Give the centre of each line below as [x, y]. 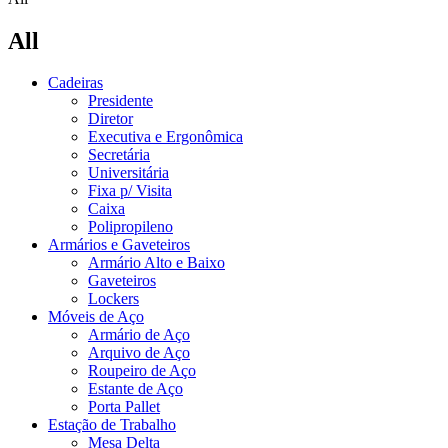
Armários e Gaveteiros [119, 245]
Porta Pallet [124, 407]
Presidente [120, 101]
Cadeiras [75, 83]
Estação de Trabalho [112, 425]
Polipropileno [130, 227]
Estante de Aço [135, 389]
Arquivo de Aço [139, 353]
